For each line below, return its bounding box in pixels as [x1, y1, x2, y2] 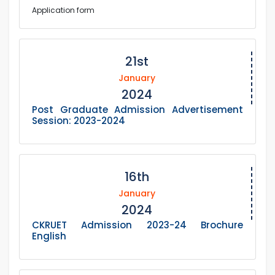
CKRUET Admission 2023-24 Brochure [32, 219, 243, 232]
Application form [32, 5, 95, 16]
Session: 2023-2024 [32, 114, 125, 128]
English [32, 230, 66, 243]
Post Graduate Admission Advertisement [32, 103, 243, 117]
